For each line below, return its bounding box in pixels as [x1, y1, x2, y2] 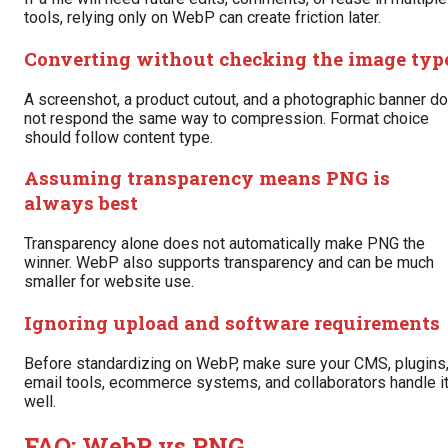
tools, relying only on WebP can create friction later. [24, 8, 381, 28]
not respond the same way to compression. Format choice [24, 108, 429, 128]
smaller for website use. [24, 272, 194, 292]
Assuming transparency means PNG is [24, 165, 390, 191]
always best [24, 190, 138, 216]
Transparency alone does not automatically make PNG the [24, 234, 425, 254]
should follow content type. [24, 127, 213, 147]
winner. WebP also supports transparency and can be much [24, 253, 434, 273]
